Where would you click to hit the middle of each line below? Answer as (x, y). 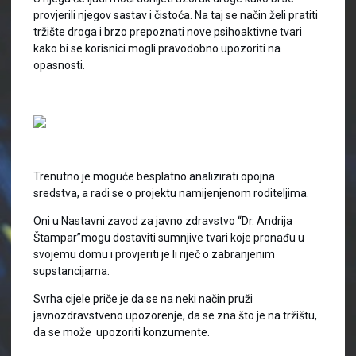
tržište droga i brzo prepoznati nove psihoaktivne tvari (168, 32)
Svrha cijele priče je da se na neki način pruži (143, 299)
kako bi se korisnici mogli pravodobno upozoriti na (157, 48)
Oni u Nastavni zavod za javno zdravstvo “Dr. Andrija (163, 221)
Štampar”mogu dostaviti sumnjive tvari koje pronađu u (169, 238)
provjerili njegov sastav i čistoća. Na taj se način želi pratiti (176, 15)
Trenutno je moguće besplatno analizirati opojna (154, 176)
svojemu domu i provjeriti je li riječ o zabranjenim (154, 254)
